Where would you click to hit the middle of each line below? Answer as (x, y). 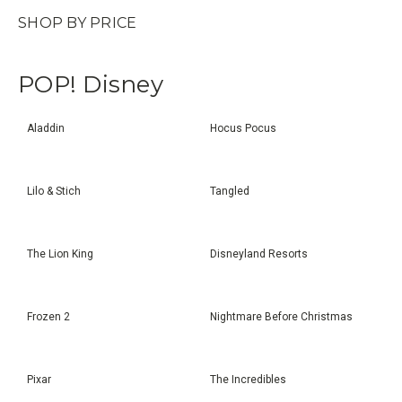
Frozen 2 (48, 316)
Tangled (230, 191)
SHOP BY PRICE (78, 22)
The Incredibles (248, 379)
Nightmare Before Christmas (281, 316)
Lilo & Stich (54, 191)
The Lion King (60, 253)
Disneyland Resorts (259, 253)
